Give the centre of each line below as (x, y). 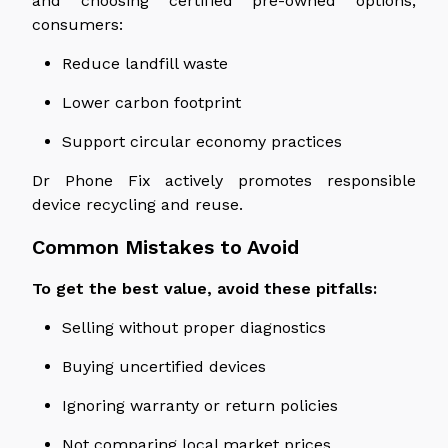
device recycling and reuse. (137, 204)
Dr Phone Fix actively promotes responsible (224, 180)
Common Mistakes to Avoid (165, 246)
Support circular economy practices (202, 141)
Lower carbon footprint (151, 102)
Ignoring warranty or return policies (200, 405)
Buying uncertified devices (164, 366)
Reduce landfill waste (145, 63)
